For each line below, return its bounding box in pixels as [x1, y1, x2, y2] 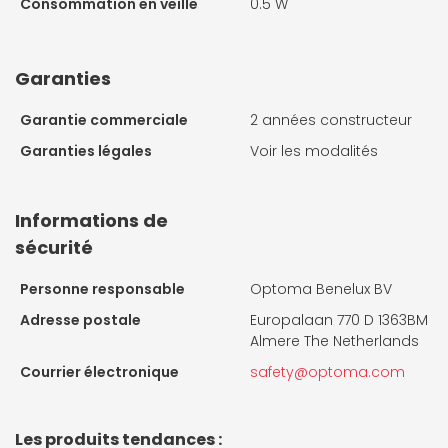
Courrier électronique [20, 362, 179, 383]
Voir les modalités [250, 141, 378, 162]
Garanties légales [20, 141, 152, 162]
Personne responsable [20, 279, 185, 300]
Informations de [15, 208, 168, 234]
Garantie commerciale [20, 110, 188, 131]
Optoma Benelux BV [250, 279, 392, 300]
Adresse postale [20, 310, 141, 331]
